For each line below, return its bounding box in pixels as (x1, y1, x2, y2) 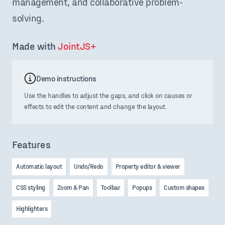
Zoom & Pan (57, 183, 89, 192)
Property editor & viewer (115, 162, 180, 171)
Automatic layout (16, 162, 62, 171)
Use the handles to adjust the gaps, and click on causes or (24, 91, 192, 100)
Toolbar (100, 183, 120, 192)
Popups (132, 183, 152, 192)
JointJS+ (58, 40, 96, 52)
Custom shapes (164, 183, 204, 192)
